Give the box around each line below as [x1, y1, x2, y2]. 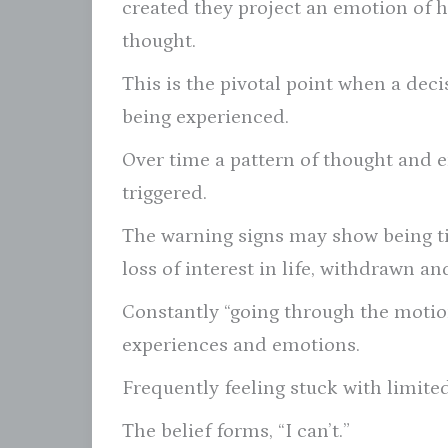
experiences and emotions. [122, 333, 360, 356]
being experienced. [122, 105, 289, 128]
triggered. [122, 181, 207, 204]
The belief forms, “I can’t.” [122, 419, 350, 442]
